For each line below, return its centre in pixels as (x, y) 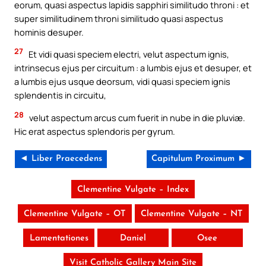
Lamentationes (59, 238)
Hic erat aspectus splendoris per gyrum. (95, 132)
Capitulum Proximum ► (199, 159)
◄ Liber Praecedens (61, 159)
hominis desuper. (49, 32)
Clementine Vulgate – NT (191, 214)
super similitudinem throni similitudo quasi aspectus (119, 18)
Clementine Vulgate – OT (75, 214)
